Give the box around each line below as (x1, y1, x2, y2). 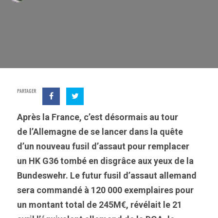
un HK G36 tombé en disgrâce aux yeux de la (17, 156, 194, 166)
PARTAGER (17, 87, 36, 94)
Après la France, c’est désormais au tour (17, 112, 178, 122)
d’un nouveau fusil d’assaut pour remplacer (17, 141, 189, 151)
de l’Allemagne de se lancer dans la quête (17, 127, 183, 137)
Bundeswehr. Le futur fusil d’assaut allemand (17, 170, 197, 181)
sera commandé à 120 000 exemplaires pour (17, 185, 194, 195)
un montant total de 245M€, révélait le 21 (17, 200, 182, 210)
